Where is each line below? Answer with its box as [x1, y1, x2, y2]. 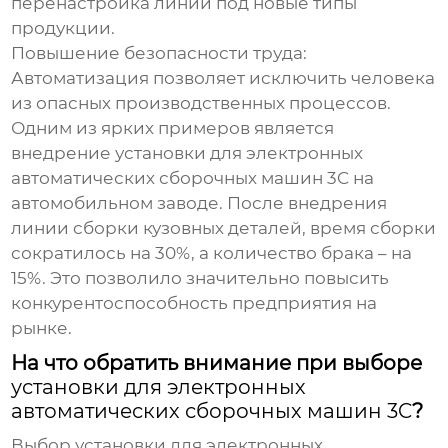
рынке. [11, 318, 73, 339]
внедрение [11, 143, 116, 164]
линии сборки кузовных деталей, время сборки [11, 218, 437, 239]
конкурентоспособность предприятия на [11, 293, 378, 314]
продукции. [11, 18, 116, 39]
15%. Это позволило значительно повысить [11, 268, 390, 289]
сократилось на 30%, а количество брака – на [11, 243, 413, 264]
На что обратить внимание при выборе [11, 351, 423, 376]
